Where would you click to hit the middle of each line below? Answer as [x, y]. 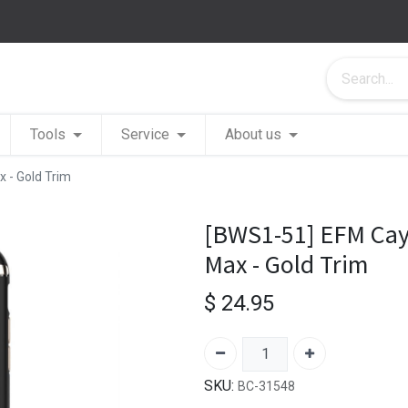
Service [146, 134]
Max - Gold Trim [286, 264]
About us [254, 134]
